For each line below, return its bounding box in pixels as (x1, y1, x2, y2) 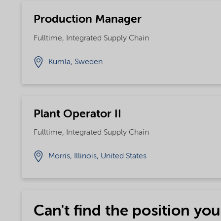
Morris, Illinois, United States (48, 152, 147, 160)
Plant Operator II (33, 108, 121, 120)
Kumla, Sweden (48, 58, 103, 66)
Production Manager (33, 14, 142, 25)
